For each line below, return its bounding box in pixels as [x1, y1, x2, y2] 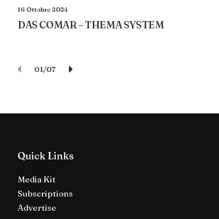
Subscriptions [18, 188, 73, 198]
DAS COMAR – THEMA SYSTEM [18, 18, 164, 31]
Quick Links [18, 150, 74, 162]
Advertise [18, 202, 56, 213]
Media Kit [18, 174, 56, 184]
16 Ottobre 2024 [18, 5, 68, 13]
